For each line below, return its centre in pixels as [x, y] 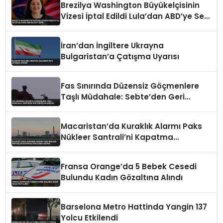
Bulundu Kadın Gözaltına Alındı [122, 178]
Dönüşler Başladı [94, 108]
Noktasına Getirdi [96, 148]
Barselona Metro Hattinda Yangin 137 [134, 207]
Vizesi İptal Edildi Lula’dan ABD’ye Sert [136, 16]
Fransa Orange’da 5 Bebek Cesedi [129, 167]
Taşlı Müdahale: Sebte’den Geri [123, 97]
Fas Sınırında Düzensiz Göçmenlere [130, 86]
